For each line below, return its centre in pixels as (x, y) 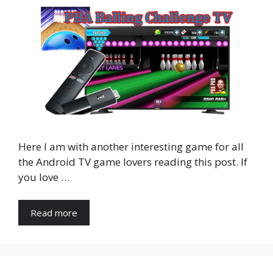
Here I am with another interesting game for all (131, 146)
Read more (54, 213)
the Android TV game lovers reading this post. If (133, 161)
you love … (44, 177)
